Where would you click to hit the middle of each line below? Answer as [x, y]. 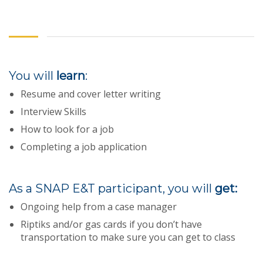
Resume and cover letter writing [91, 94]
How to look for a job [67, 129]
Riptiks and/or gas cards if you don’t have [111, 224]
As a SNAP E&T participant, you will [112, 188]
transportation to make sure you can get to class [128, 237]
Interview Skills [53, 111]
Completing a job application [84, 146]
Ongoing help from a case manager [99, 206]
